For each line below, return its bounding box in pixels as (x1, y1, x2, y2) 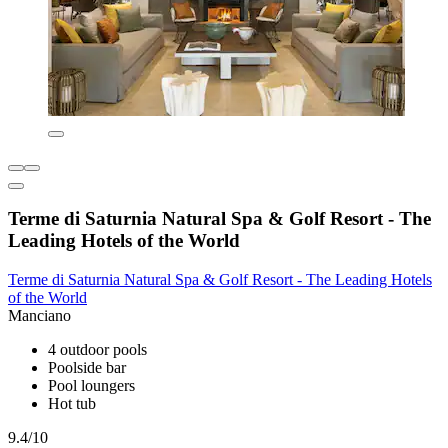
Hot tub (48, 395, 96, 413)
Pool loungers (48, 377, 135, 395)
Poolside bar (48, 359, 126, 377)
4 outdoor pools (48, 341, 147, 359)
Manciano (8, 307, 71, 325)
